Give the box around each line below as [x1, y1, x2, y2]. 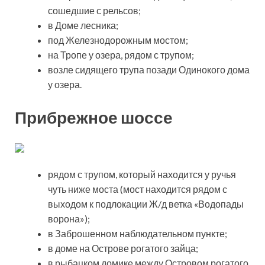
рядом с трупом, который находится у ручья [48, 168, 236, 180]
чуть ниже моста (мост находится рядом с [48, 183, 227, 195]
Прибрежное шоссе [15, 107, 173, 128]
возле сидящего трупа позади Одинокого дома [48, 64, 250, 76]
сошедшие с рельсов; [48, 5, 141, 17]
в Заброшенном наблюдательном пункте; [48, 227, 227, 239]
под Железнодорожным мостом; [48, 34, 188, 46]
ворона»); [48, 212, 90, 224]
